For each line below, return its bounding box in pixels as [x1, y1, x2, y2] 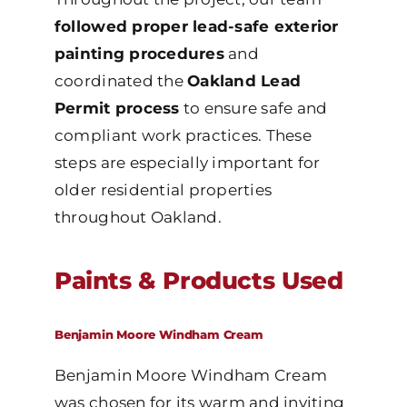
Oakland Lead [187, 72, 302, 91]
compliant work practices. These [54, 126, 312, 145]
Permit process [54, 99, 180, 118]
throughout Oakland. [54, 208, 222, 227]
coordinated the [54, 72, 188, 91]
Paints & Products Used [54, 266, 343, 296]
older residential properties [54, 181, 273, 200]
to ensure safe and [179, 99, 328, 118]
